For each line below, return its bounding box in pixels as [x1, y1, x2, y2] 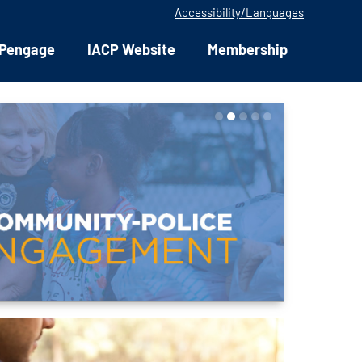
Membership [208, 40, 288, 58]
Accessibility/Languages [175, 5, 304, 19]
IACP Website [87, 40, 175, 58]
